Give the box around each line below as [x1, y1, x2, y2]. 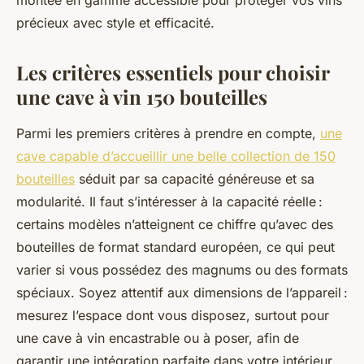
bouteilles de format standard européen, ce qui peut [16, 239, 335, 256]
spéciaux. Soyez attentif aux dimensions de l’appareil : [16, 284, 348, 301]
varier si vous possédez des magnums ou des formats [16, 262, 348, 279]
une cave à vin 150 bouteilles [16, 84, 267, 110]
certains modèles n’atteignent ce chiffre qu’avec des [16, 216, 333, 233]
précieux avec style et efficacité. [16, 15, 214, 32]
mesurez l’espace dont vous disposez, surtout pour [16, 307, 329, 324]
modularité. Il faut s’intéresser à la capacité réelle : [16, 193, 323, 210]
